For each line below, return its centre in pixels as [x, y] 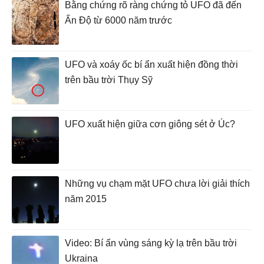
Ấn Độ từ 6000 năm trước [118, 20]
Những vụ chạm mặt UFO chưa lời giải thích [157, 183]
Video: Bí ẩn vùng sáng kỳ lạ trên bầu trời [151, 243]
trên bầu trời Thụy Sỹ [109, 80]
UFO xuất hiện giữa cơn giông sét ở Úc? [150, 124]
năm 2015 [86, 199]
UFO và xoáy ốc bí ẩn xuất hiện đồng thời [151, 64]
